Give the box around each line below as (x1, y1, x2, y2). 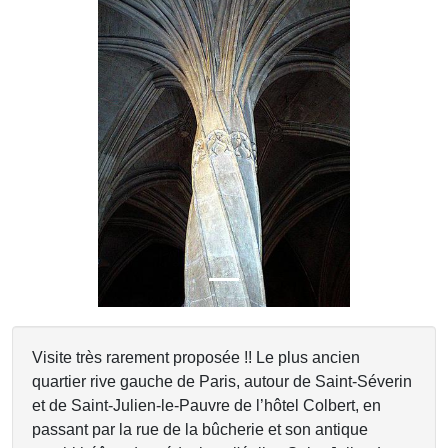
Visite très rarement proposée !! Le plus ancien (32, 349, 360, 366)
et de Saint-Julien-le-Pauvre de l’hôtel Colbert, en (32, 397, 381, 414)
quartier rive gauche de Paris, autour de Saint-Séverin (32, 373, 412, 390)
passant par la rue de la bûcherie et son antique (32, 421, 368, 438)
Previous (42, 133, 106, 151)
